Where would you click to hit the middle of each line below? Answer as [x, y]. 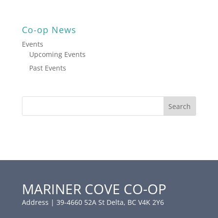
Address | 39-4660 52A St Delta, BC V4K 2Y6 [93, 202]
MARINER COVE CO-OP [94, 189]
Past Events [47, 68]
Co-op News [49, 29]
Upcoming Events [57, 54]
